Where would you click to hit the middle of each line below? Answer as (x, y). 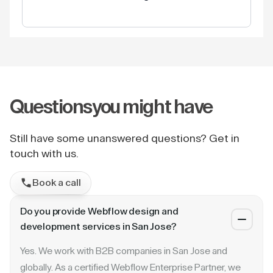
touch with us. (44, 153)
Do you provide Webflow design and (99, 211)
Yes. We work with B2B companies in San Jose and (124, 251)
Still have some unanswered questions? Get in (125, 138)
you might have (152, 107)
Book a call (57, 183)
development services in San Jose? (98, 226)
